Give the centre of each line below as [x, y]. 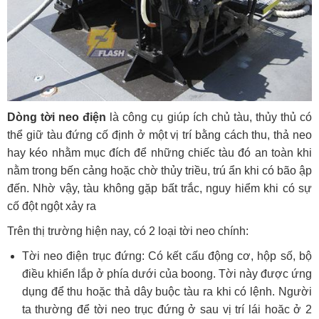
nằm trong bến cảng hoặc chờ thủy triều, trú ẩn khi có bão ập [159, 170]
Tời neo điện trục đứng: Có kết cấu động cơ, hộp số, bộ [167, 256]
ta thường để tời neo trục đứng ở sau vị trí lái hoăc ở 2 [167, 309]
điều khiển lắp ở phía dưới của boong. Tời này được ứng [167, 273]
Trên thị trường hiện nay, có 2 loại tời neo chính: [128, 231]
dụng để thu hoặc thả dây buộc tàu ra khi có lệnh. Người [167, 291]
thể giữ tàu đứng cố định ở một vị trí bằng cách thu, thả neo [159, 135]
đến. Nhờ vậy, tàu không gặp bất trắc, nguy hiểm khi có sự [159, 188]
